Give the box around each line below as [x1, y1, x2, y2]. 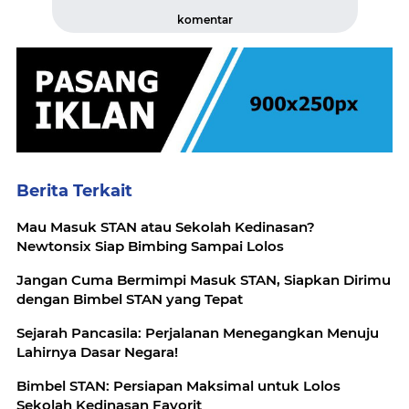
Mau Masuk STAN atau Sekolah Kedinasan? [16, 217, 315, 236]
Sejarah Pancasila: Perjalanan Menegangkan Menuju [16, 323, 379, 341]
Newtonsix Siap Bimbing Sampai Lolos [16, 236, 284, 255]
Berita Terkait [16, 180, 132, 201]
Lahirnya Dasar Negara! [16, 342, 178, 361]
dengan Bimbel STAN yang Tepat [16, 289, 243, 308]
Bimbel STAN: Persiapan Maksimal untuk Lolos [16, 376, 341, 394]
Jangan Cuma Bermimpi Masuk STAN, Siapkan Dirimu [16, 270, 391, 288]
